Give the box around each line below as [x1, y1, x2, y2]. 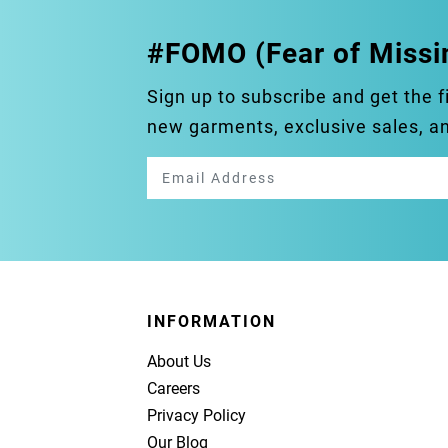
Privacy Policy [147, 405, 246, 425]
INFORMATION [147, 311, 276, 331]
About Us [147, 351, 211, 371]
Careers [147, 378, 200, 398]
